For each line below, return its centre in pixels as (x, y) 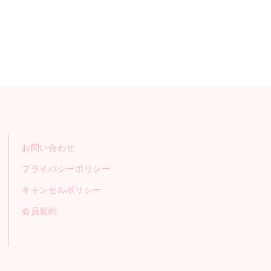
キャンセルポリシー (62, 190)
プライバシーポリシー (66, 169)
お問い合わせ (48, 148)
